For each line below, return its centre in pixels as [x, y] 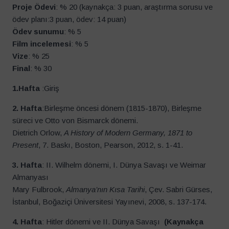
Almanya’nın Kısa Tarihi [105, 190]
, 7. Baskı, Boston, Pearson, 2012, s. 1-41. [112, 145]
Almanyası [30, 177]
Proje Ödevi [34, 7]
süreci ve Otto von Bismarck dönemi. [75, 121]
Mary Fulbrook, [39, 190]
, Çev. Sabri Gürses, [178, 190]
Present [25, 145]
